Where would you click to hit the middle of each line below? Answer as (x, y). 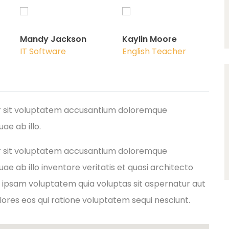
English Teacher (154, 51)
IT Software (43, 51)
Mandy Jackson (53, 39)
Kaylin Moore (150, 39)
